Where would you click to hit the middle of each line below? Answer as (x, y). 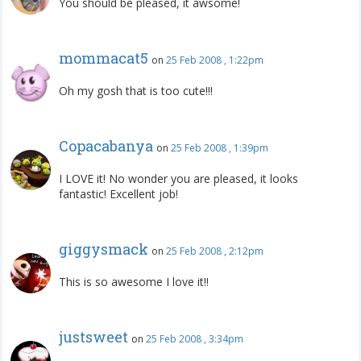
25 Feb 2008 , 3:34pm (195, 338)
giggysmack (104, 249)
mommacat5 (104, 58)
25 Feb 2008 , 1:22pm (215, 60)
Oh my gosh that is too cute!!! (136, 90)
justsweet (93, 336)
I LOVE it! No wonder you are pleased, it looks (178, 178)
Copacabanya (106, 145)
